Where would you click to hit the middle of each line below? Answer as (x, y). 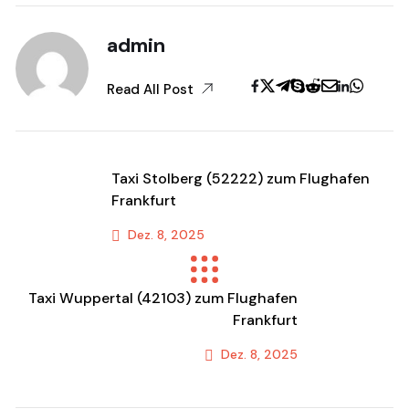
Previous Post (166, 272)
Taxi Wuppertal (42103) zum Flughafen (163, 299)
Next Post (255, 391)
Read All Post (152, 89)
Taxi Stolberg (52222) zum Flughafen (241, 179)
